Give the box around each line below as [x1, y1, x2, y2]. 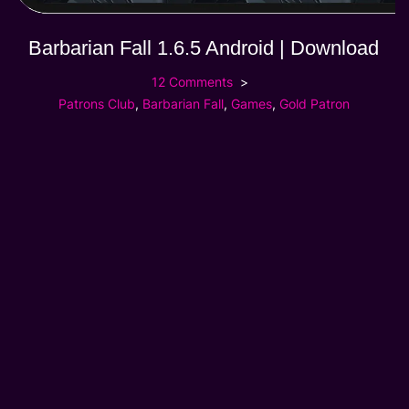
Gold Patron [278, 95, 350, 111]
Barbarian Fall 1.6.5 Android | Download [28, 36, 380, 59]
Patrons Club [58, 95, 135, 111]
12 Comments [152, 73, 234, 89]
